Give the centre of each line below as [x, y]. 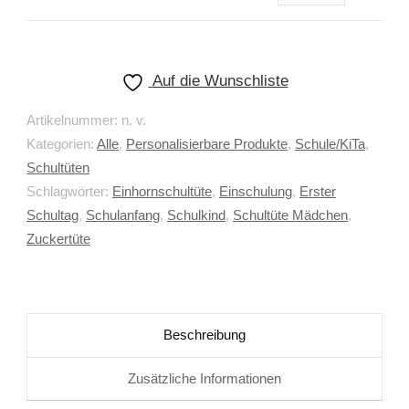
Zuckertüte [58, 239]
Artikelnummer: [74, 121]
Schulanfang [123, 215]
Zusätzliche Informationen [204, 379]
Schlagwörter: [69, 192]
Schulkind [196, 215]
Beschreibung [204, 335]
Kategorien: [62, 144]
